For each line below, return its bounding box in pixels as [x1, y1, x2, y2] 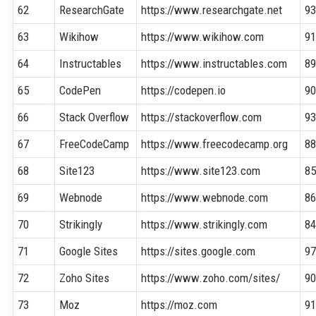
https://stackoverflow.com [141, 109, 262, 124]
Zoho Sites [59, 270, 110, 285]
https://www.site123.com [141, 163, 261, 178]
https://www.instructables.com [141, 56, 288, 71]
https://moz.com [141, 297, 218, 312]
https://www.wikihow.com [141, 29, 265, 44]
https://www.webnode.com [141, 190, 269, 205]
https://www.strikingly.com [141, 217, 268, 231]
